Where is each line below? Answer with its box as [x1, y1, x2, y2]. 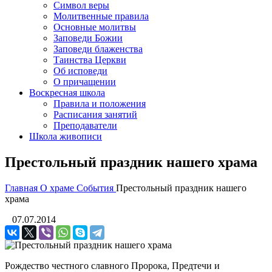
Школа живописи [29, 131, 102, 141]
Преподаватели [53, 120, 117, 131]
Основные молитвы [53, 22, 136, 32]
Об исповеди [53, 66, 107, 76]
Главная [5, 182, 40, 193]
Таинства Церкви [53, 55, 126, 65]
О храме [40, 182, 76, 193]
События [76, 182, 116, 193]
